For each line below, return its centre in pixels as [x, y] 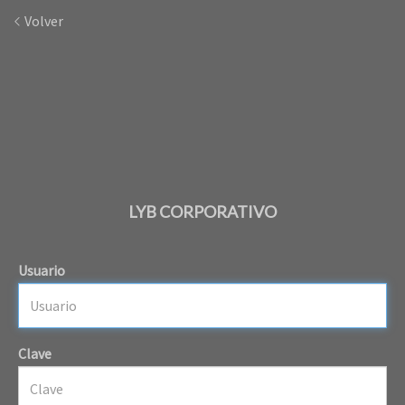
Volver [42, 21]
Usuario [42, 270]
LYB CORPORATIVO [202, 212]
